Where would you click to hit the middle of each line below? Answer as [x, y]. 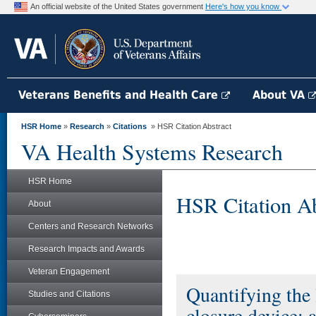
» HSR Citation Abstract [189, 126]
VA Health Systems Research [152, 152]
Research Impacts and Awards [86, 249]
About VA [280, 95]
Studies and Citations [69, 294]
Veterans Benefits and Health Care [120, 95]
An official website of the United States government [118, 6]
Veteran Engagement [69, 272]
